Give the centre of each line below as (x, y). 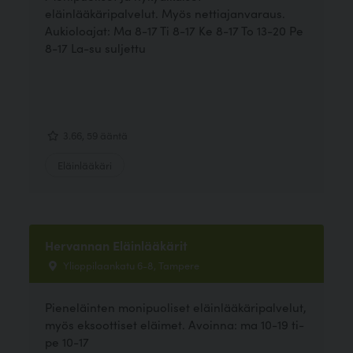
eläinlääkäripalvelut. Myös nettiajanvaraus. (165, 13)
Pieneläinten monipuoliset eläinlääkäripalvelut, (176, 307)
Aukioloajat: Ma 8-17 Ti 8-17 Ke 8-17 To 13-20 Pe (175, 31)
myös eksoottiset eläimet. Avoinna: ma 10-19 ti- (175, 324)
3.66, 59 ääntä (95, 134)
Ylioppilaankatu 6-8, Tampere (130, 264)
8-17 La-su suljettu (97, 48)
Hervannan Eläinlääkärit (117, 245)
